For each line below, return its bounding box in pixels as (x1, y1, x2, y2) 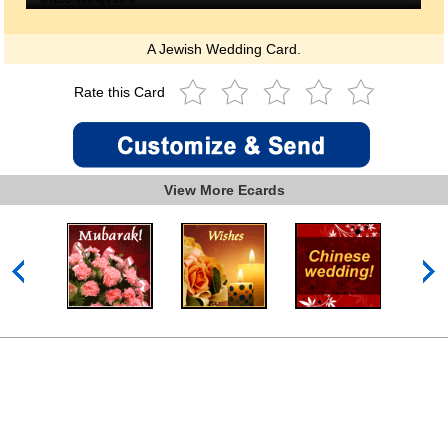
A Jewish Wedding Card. (147, 40, 301, 57)
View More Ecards (163, 181, 285, 198)
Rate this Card (73, 83, 169, 100)
